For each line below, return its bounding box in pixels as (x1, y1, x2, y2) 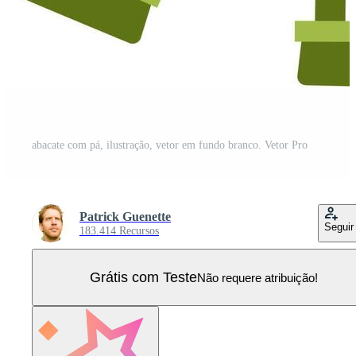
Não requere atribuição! (196, 270, 318, 284)
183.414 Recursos (79, 225, 159, 238)
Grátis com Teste (89, 269, 197, 285)
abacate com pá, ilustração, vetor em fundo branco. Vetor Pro (32, 139, 308, 152)
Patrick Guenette (79, 210, 171, 224)
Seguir (324, 221, 354, 234)
